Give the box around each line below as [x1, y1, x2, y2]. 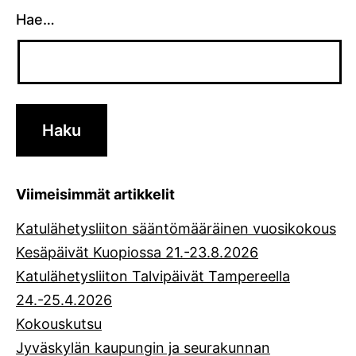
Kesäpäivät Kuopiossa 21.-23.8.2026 [16, 243, 258, 261]
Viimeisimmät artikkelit [16, 185, 175, 203]
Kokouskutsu [16, 315, 102, 332]
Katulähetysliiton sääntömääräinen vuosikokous [16, 219, 336, 237]
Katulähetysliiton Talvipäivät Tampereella [16, 267, 290, 284]
